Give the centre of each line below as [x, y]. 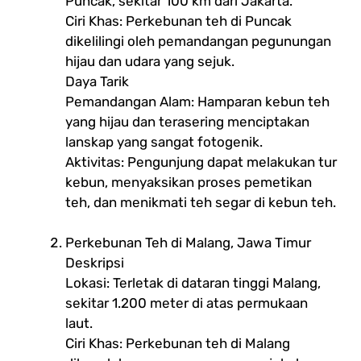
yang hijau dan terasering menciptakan [187, 121]
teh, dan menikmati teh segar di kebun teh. [201, 202]
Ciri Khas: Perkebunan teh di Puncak [178, 21]
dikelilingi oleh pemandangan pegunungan [198, 41]
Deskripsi [95, 262]
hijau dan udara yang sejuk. [150, 61]
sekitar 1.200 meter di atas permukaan [187, 303]
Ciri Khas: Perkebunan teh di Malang [178, 343]
